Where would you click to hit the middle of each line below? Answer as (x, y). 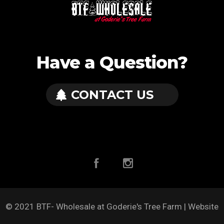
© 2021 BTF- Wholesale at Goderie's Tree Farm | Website (112, 206)
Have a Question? (112, 62)
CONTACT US (112, 95)
